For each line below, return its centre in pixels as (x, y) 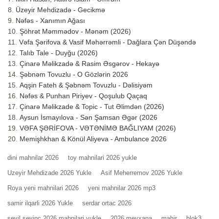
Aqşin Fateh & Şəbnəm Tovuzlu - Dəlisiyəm (86, 85)
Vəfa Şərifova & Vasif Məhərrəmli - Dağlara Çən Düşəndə (108, 42)
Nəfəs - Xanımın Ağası (50, 21)
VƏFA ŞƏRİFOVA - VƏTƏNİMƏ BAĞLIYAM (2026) (98, 128)
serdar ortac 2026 (107, 203)
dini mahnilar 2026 (33, 158)
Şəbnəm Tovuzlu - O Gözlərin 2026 (74, 75)
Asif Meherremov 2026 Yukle (142, 173)
